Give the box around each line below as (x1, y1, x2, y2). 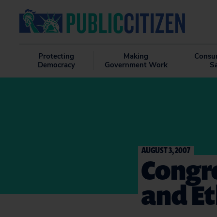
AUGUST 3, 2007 (141, 144, 190, 155)
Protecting (38, 51, 75, 61)
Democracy (37, 60, 75, 70)
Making (124, 51, 149, 61)
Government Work (104, 60, 168, 70)
